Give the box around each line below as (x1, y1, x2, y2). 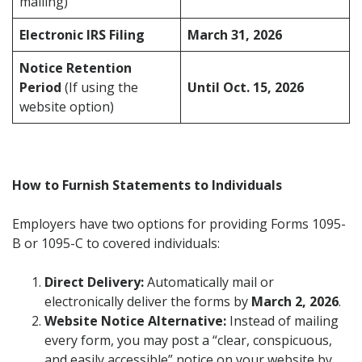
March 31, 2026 (187, 26, 282, 44)
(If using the (61, 78, 138, 97)
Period (19, 78, 61, 97)
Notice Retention (19, 59, 132, 78)
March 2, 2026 (251, 293, 339, 311)
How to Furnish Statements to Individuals (12, 176, 282, 195)
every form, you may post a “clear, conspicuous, (44, 331, 332, 350)
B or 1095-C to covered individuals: (12, 234, 220, 253)
